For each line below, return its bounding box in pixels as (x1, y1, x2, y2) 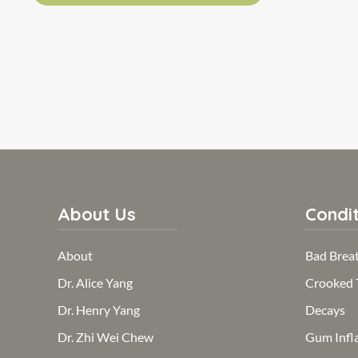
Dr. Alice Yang (58, 275, 133, 291)
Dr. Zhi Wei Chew (58, 329, 153, 345)
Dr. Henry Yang (58, 302, 140, 318)
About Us (58, 203, 136, 225)
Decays (305, 302, 345, 318)
